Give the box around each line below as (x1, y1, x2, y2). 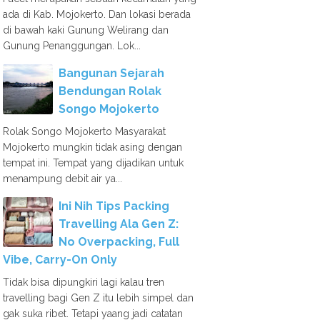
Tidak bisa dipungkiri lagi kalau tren (3, 276, 164, 288)
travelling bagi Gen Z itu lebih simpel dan (3, 292, 194, 304)
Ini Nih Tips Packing (59, 199, 169, 213)
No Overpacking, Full (59, 235, 179, 249)
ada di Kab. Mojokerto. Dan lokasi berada (3, 9, 191, 20)
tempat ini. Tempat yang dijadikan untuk (3, 157, 184, 169)
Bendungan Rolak (59, 84, 161, 98)
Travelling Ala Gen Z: (59, 217, 179, 231)
